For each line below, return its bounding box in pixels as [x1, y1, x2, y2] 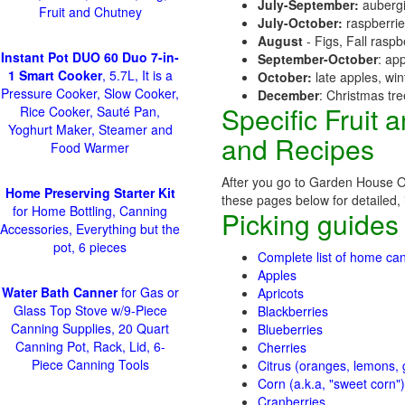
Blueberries [258, 320, 323, 338]
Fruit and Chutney [38, 3, 142, 21]
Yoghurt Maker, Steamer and [7, 120, 173, 138]
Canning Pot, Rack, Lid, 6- [14, 337, 165, 355]
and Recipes [221, 129, 374, 168]
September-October [258, 50, 378, 68]
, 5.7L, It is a [101, 66, 173, 84]
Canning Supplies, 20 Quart [11, 319, 169, 337]
